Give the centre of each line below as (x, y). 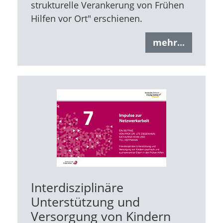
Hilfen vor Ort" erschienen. (86, 19)
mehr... (169, 42)
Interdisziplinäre (77, 187)
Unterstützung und (85, 202)
